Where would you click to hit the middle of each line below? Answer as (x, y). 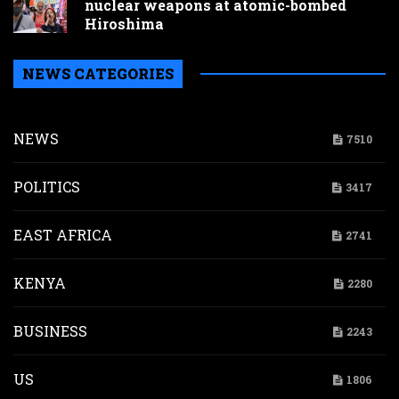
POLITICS (47, 186)
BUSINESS (50, 330)
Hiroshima (124, 23)
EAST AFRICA (63, 234)
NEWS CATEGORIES (98, 73)
